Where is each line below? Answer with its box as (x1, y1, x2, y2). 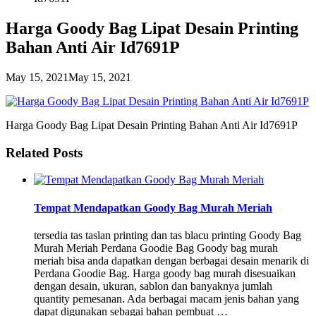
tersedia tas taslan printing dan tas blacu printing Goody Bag (34, 229, 301, 241)
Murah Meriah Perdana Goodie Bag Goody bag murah (34, 241, 278, 254)
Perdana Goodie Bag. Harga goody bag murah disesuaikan (34, 267, 296, 279)
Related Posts (6, 145, 83, 160)
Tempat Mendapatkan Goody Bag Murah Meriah (34, 201, 272, 214)
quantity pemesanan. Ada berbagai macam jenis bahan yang (34, 292, 299, 305)
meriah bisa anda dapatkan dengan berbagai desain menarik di (34, 254, 309, 267)
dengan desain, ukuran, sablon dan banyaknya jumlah (34, 279, 272, 292)
